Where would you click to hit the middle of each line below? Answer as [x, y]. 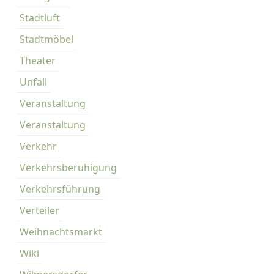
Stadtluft [40, 18]
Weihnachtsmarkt [61, 232]
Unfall [33, 82]
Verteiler [39, 210]
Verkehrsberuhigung [68, 168]
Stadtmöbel [46, 39]
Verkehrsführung [60, 189]
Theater [38, 61]
